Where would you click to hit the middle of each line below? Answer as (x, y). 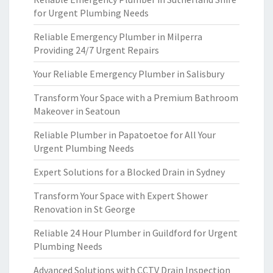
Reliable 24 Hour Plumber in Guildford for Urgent (136, 233)
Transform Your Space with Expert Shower (121, 196)
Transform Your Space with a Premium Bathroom (136, 97)
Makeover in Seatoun (77, 111)
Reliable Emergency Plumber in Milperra (118, 37)
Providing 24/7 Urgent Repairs (96, 50)
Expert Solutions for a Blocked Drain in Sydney (129, 172)
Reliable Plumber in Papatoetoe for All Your (125, 135)
